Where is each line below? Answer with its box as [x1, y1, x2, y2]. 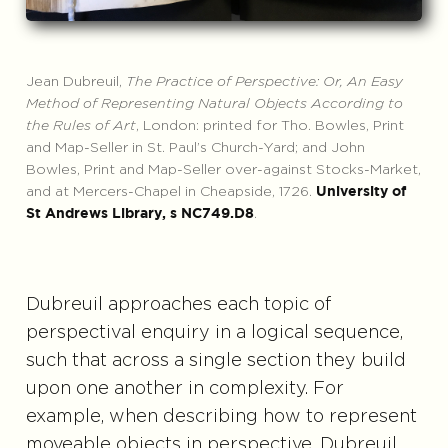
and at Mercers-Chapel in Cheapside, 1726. [25, 185, 316, 200]
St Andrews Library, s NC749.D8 [25, 208, 254, 221]
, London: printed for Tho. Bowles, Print [135, 119, 404, 134]
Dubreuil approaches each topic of [25, 296, 332, 315]
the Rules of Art [25, 119, 136, 134]
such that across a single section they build [25, 352, 406, 371]
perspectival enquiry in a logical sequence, [25, 324, 403, 343]
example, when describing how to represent [25, 408, 417, 427]
